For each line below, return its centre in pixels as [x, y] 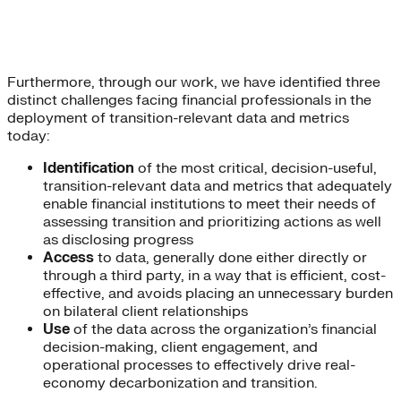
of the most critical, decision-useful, [257, 169]
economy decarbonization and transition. [180, 384]
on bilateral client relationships [145, 312]
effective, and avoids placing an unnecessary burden [218, 294]
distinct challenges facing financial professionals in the [189, 101]
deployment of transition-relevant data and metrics [178, 119]
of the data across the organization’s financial [225, 330]
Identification [90, 169]
